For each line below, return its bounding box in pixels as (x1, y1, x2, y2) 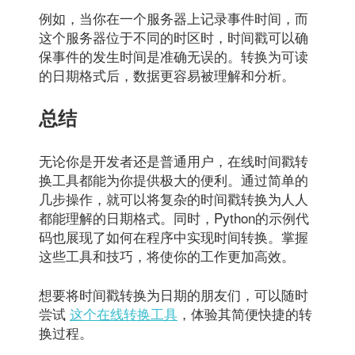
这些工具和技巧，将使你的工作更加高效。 (39, 245, 295, 265)
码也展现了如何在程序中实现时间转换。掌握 (39, 226, 308, 246)
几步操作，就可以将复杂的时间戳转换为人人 (39, 188, 308, 208)
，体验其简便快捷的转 (177, 303, 312, 324)
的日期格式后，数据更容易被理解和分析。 (39, 64, 295, 85)
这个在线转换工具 (70, 303, 177, 324)
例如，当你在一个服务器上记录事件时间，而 (39, 7, 308, 28)
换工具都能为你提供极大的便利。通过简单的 (39, 169, 308, 189)
